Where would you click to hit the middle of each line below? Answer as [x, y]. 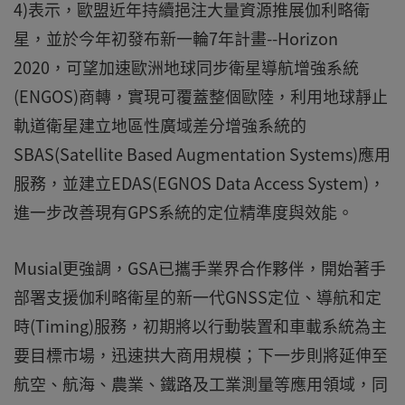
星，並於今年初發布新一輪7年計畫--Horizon [176, 38]
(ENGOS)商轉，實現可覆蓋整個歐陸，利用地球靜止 [201, 96]
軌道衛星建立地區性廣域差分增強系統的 [160, 125]
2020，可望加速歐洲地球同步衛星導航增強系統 [186, 67]
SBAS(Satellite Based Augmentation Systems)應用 [202, 154]
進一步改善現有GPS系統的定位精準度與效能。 [184, 212]
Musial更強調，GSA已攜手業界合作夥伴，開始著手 [200, 268]
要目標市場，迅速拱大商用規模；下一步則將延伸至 [201, 355]
